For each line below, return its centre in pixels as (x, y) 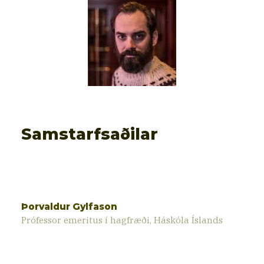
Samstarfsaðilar (90, 134)
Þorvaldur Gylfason (69, 206)
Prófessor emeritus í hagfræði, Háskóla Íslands (122, 220)
